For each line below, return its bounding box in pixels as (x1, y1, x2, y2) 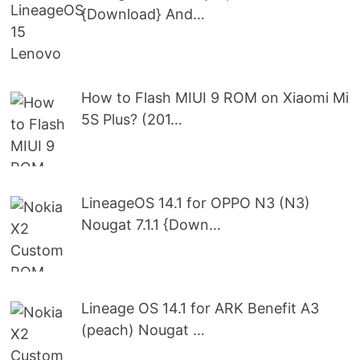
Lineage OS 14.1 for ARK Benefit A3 (81, 299, 320, 317)
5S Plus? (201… (81, 111, 183, 129)
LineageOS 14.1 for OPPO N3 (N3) (81, 194, 311, 212)
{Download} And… (81, 6, 206, 23)
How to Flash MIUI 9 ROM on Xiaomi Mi (81, 89, 350, 107)
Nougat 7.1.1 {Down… (81, 216, 222, 234)
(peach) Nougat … (81, 321, 206, 338)
